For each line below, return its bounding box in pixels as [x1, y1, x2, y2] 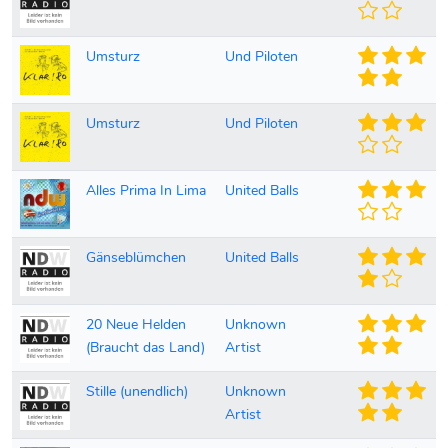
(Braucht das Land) [86, 337, 205, 358]
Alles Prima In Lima [86, 180, 206, 201]
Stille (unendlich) [86, 381, 188, 402]
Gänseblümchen [86, 247, 186, 268]
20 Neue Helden [86, 314, 186, 335]
